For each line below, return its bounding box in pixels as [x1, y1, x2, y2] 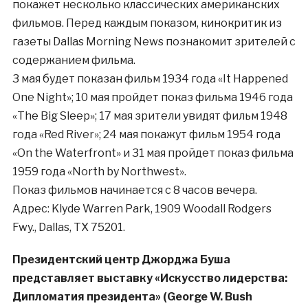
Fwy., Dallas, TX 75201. [12, 221, 125, 234]
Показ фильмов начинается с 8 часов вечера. [12, 184, 257, 197]
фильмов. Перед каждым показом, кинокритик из [12, 16, 282, 30]
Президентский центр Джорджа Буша [12, 253, 230, 267]
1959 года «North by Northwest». [12, 165, 186, 179]
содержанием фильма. [12, 54, 135, 67]
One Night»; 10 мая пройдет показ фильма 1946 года [12, 91, 293, 104]
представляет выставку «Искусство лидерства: [12, 272, 287, 285]
